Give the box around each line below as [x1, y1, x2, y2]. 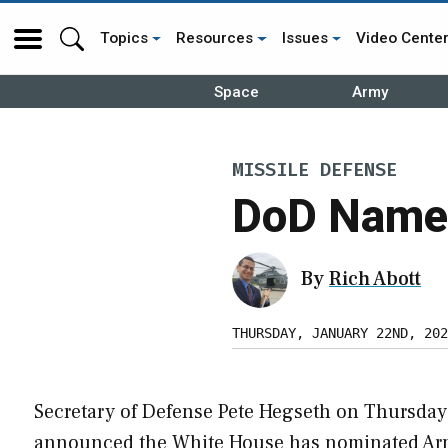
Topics [100, 29, 148, 47]
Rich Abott [329, 265, 421, 292]
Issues [281, 29, 328, 47]
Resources [176, 29, 254, 47]
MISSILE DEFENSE [232, 158, 397, 183]
